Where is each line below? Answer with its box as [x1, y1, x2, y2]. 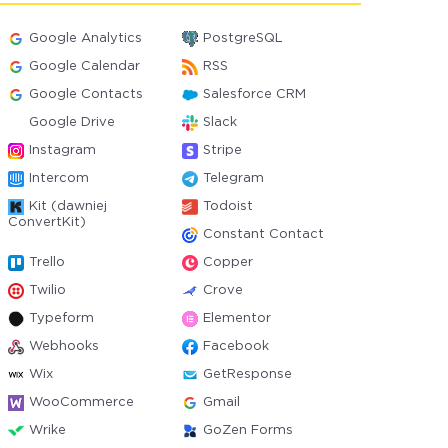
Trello [29, 257, 66, 268]
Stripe [202, 145, 242, 156]
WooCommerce [29, 397, 135, 408]
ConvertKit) [8, 217, 87, 228]
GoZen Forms [202, 425, 293, 436]
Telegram [202, 173, 264, 184]
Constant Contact [202, 229, 324, 240]
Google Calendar [29, 61, 141, 72]
